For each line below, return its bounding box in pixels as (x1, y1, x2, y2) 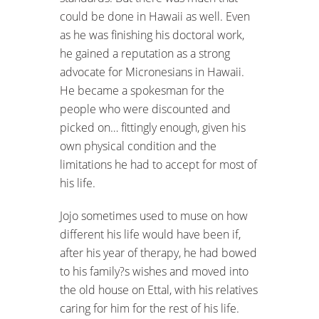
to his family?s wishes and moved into (60, 263, 249, 279)
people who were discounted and (60, 100, 231, 117)
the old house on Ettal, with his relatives (60, 281, 258, 298)
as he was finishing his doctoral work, (60, 26, 244, 43)
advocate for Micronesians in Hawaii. (60, 63, 244, 80)
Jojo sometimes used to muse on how (60, 207, 248, 224)
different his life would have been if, (60, 226, 241, 242)
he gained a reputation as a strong (60, 45, 230, 61)
